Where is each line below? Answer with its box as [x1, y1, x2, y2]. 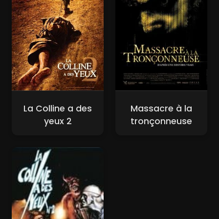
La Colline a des [23, 103, 92, 115]
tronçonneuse [131, 115, 192, 128]
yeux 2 [44, 115, 72, 128]
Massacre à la [131, 103, 192, 115]
